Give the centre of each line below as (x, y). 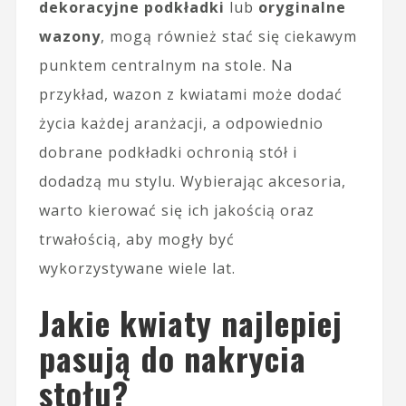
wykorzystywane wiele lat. (137, 269)
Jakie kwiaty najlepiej (190, 323)
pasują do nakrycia (172, 358)
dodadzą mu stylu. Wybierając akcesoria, (192, 182)
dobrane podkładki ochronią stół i (168, 153)
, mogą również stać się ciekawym (228, 37)
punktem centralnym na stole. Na (165, 66)
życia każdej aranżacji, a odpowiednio (181, 124)
